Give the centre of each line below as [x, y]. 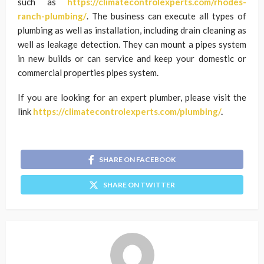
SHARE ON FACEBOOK [137, 159]
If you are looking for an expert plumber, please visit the [132, 97]
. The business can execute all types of [166, 16]
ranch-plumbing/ [52, 16]
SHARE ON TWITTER [139, 184]
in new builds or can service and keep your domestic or [132, 58]
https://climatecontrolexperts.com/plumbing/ [127, 111]
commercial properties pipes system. [88, 72]
